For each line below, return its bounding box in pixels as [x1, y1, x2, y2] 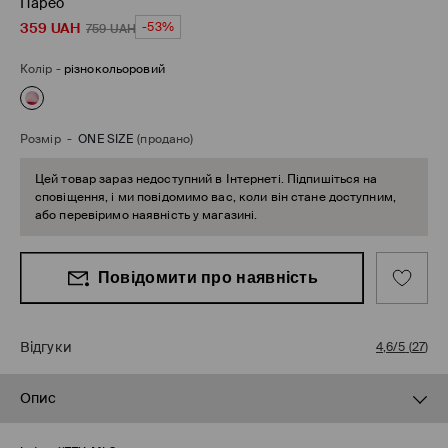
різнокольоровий [63, 61, 165, 78]
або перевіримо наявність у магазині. [35, 207, 258, 224]
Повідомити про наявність [97, 269, 319, 287]
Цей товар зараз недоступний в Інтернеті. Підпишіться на [35, 171, 378, 188]
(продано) [137, 131, 194, 148]
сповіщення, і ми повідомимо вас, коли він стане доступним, [35, 189, 396, 206]
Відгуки [20, 338, 72, 357]
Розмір [20, 131, 61, 148]
